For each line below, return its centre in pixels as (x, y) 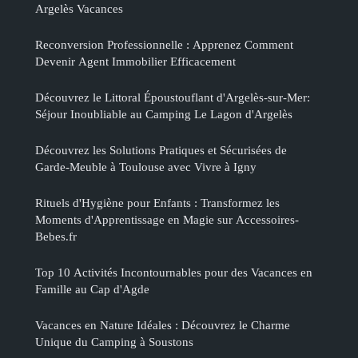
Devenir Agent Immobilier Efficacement (135, 61)
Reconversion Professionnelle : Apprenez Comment (164, 44)
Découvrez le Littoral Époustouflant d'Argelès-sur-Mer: (173, 97)
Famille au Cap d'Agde (92, 288)
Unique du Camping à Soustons (114, 341)
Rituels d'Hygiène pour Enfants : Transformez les (157, 202)
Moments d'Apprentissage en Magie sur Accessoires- (167, 219)
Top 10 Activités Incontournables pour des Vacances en (174, 272)
